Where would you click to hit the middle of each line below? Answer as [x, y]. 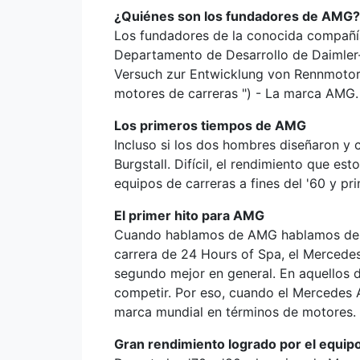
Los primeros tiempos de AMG [210, 125]
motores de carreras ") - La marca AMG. [236, 93]
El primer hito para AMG [189, 215]
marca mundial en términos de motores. [235, 312]
